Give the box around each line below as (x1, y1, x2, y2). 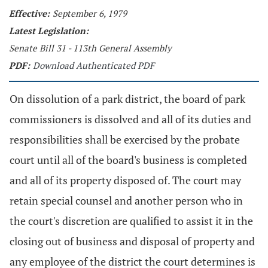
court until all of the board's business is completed (10, 153, 247, 167)
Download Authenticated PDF (33, 59, 154, 71)
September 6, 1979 (53, 7, 127, 19)
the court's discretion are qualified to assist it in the (10, 214, 253, 228)
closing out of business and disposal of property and (10, 234, 255, 248)
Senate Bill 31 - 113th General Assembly (9, 42, 172, 54)
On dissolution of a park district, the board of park (10, 92, 245, 106)
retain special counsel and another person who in (10, 193, 243, 208)
